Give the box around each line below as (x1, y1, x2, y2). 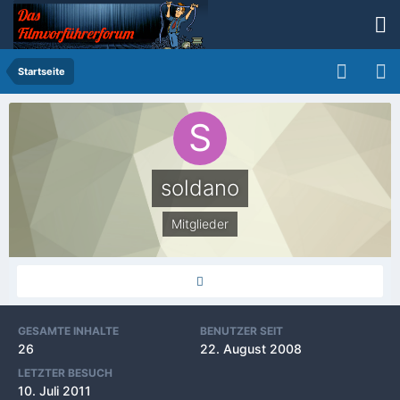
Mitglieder (171, 216, 229, 231)
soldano (161, 175, 239, 201)
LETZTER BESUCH (18, 366, 112, 379)
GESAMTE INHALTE (18, 324, 119, 337)
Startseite (18, 65, 65, 78)
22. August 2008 (200, 341, 302, 356)
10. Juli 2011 (18, 383, 91, 398)
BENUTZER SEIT (200, 324, 283, 337)
